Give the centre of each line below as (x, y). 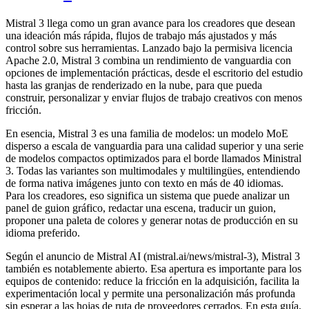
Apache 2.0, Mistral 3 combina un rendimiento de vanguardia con (148, 60)
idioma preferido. (43, 232)
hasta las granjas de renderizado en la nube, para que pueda (134, 85)
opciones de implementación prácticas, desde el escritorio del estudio (154, 72)
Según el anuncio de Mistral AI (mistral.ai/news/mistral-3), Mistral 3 (153, 256)
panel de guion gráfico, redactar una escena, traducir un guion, (141, 208)
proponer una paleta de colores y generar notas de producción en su (152, 220)
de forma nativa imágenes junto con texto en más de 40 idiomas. (144, 183)
